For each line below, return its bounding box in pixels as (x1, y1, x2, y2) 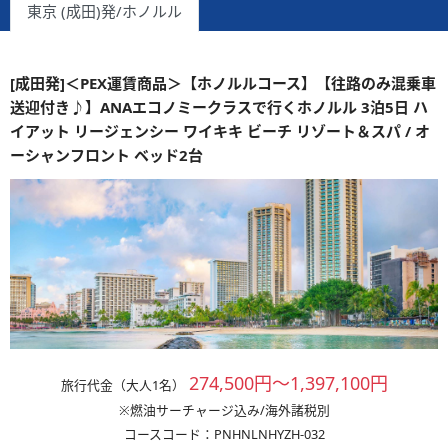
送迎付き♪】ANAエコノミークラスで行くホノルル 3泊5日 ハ (10, 97, 428, 117)
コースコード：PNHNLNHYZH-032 (123, 425, 325, 443)
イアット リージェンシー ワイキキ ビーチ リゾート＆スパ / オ (10, 121, 430, 141)
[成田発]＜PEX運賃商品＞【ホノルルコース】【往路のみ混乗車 (10, 73, 436, 93)
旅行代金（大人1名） (60, 376, 185, 394)
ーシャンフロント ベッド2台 (10, 145, 203, 165)
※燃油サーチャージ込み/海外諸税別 (118, 401, 330, 419)
